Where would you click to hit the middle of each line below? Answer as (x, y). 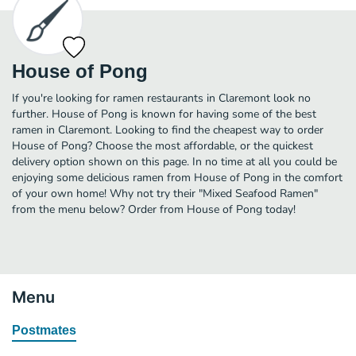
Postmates (44, 330)
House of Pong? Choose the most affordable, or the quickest (163, 145)
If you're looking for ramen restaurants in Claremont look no (161, 98)
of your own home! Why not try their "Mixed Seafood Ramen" (165, 193)
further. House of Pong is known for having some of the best (164, 114)
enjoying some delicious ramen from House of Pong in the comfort (177, 177)
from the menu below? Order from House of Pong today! (154, 209)
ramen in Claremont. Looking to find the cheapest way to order (168, 130)
